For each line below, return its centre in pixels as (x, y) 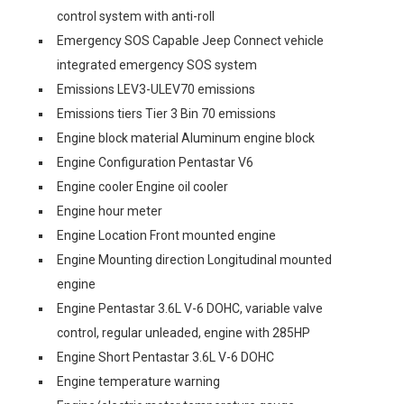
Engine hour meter (110, 211)
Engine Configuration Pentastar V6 (155, 162)
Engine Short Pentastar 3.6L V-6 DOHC (165, 357)
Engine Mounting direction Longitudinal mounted (194, 260)
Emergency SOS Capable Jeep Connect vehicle (190, 41)
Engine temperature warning (138, 381)
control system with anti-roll (136, 16)
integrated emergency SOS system (157, 65)
